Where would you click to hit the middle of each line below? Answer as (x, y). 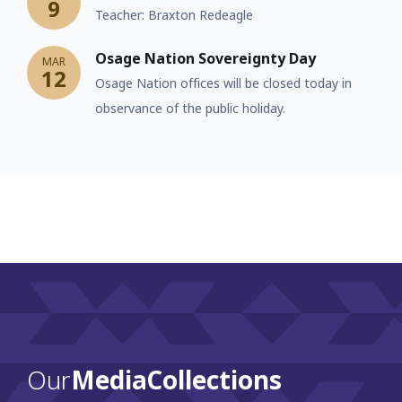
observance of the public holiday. (190, 109)
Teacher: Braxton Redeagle (174, 15)
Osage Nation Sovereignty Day (205, 59)
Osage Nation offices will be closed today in (223, 83)
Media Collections (176, 380)
